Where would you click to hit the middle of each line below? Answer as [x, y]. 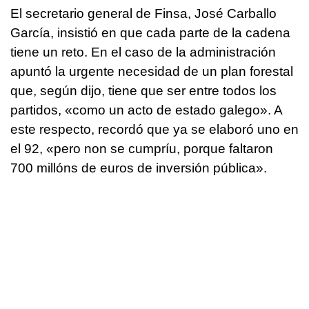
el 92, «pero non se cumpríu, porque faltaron [142, 148]
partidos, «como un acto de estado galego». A [146, 110]
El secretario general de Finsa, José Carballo [143, 13]
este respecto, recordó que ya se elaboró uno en [154, 129]
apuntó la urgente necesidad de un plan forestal [152, 71]
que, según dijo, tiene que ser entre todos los [143, 90]
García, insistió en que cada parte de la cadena [150, 32]
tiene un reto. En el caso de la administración [143, 52]
